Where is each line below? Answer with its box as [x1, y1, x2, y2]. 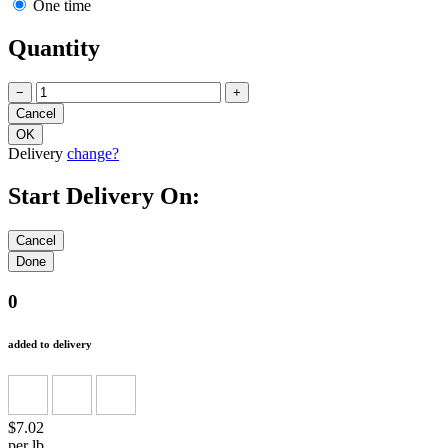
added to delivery [8, 337, 92, 350]
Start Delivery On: [8, 183, 200, 210]
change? [67, 145, 119, 163]
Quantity [8, 35, 100, 62]
